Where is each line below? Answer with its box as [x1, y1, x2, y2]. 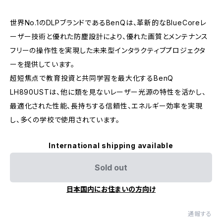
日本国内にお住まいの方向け [66, 184, 156, 193]
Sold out [95, 162, 127, 172]
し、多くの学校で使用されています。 [10, 115, 120, 124]
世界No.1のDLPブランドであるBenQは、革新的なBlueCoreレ [10, 18, 207, 27]
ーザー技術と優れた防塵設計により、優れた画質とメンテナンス [10, 32, 209, 41]
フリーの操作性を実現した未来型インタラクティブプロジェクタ [10, 46, 206, 55]
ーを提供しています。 [10, 59, 82, 68]
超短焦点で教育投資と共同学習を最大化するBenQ [10, 73, 174, 82]
